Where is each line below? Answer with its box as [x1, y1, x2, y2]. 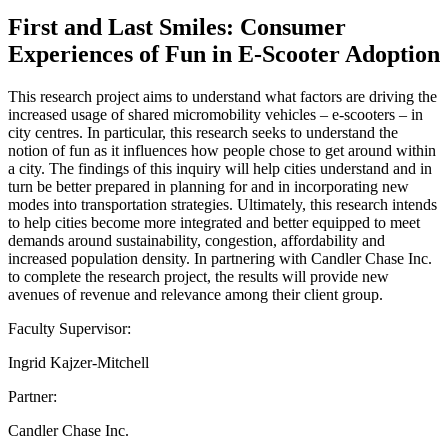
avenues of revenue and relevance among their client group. [8, 285, 383, 303]
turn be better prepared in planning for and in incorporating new [8, 177, 409, 195]
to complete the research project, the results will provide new [8, 267, 389, 285]
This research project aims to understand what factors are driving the [8, 87, 437, 105]
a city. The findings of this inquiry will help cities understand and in [8, 159, 432, 177]
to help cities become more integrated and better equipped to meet [8, 213, 420, 231]
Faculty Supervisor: [8, 319, 131, 337]
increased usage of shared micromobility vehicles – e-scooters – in [8, 105, 423, 123]
